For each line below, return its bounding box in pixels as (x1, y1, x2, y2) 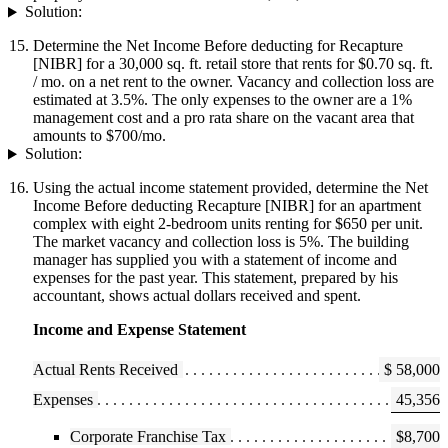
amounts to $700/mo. (33, 127, 166, 145)
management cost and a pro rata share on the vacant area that (33, 109, 414, 127)
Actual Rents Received (33, 361, 178, 379)
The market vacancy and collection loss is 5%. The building (33, 233, 409, 251)
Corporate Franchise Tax (70, 428, 227, 446)
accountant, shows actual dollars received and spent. (33, 287, 361, 305)
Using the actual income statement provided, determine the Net (33, 179, 428, 197)
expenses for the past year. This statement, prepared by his (33, 269, 398, 287)
